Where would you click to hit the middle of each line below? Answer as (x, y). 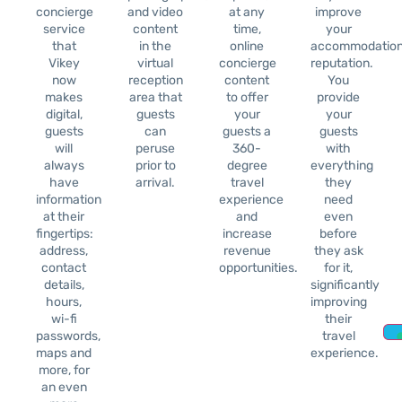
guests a (247, 132)
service (64, 30)
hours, (64, 302)
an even (64, 388)
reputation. (342, 64)
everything (342, 166)
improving (339, 302)
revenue (247, 251)
